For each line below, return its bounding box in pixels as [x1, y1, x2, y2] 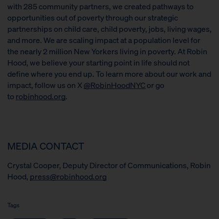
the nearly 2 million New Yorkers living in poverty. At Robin [7, 46, 207, 57]
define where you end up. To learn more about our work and [7, 68, 211, 79]
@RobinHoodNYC [84, 80, 146, 90]
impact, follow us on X [7, 80, 84, 90]
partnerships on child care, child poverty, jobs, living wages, [7, 23, 212, 34]
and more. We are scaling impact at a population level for [7, 35, 200, 45]
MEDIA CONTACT [7, 139, 84, 153]
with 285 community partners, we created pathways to [7, 1, 194, 12]
